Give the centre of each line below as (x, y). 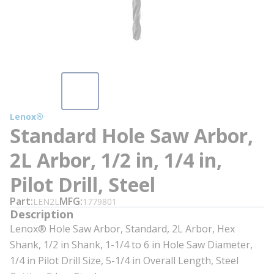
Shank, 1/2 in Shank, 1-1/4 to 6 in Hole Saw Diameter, (131, 245)
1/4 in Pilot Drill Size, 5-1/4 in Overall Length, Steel (124, 261)
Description (42, 214)
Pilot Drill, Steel (83, 184)
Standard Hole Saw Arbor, (131, 135)
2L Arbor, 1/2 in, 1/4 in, (116, 160)
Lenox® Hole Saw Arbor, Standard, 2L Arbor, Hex (122, 229)
